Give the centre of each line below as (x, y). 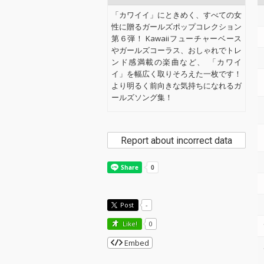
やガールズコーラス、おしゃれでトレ (177, 50)
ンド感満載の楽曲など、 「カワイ (177, 62)
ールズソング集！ (142, 97)
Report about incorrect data (177, 141)
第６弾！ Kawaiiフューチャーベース (177, 38)
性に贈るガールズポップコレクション (177, 27)
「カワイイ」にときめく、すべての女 (177, 15)
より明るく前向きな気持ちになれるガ (177, 85)
